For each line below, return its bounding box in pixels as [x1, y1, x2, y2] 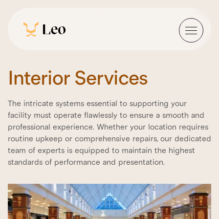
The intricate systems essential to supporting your [8, 99, 187, 109]
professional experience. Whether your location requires [8, 122, 208, 132]
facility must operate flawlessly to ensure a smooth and [8, 110, 204, 120]
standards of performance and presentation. [8, 157, 165, 167]
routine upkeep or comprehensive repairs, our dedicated [8, 134, 211, 144]
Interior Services [8, 66, 148, 90]
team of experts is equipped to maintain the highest [8, 146, 195, 155]
